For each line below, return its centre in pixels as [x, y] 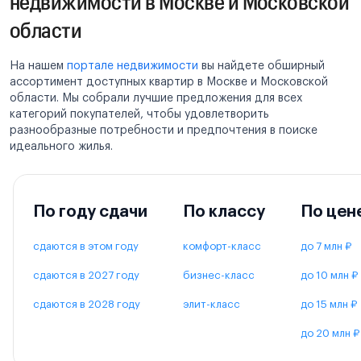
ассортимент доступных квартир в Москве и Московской [169, 82]
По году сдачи [90, 212]
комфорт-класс [222, 246]
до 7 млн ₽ [326, 246]
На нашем [38, 66]
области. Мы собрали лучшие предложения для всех [156, 98]
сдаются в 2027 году [86, 275]
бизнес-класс [219, 275]
